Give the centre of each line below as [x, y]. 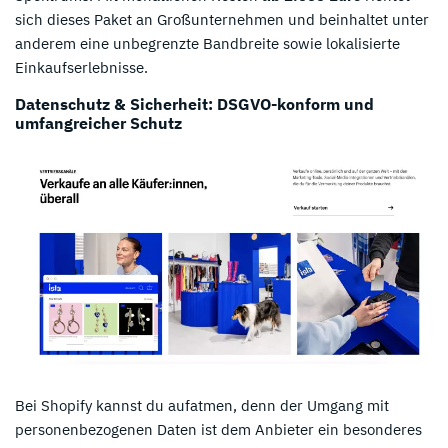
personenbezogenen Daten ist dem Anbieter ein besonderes [218, 430]
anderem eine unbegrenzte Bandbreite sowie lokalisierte [207, 43]
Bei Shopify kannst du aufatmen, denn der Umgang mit [202, 406]
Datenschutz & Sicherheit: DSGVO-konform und [194, 103]
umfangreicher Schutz [98, 122]
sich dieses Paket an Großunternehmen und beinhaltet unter [222, 19]
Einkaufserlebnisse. [81, 67]
